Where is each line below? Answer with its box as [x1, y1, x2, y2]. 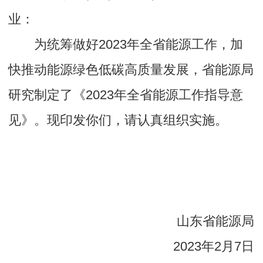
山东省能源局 [177, 214, 255, 229]
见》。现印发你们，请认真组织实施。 [8, 113, 228, 128]
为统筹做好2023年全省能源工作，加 [33, 37, 243, 52]
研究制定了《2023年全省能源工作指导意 [8, 87, 244, 103]
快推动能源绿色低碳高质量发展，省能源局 [8, 62, 254, 77]
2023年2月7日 [173, 239, 255, 254]
